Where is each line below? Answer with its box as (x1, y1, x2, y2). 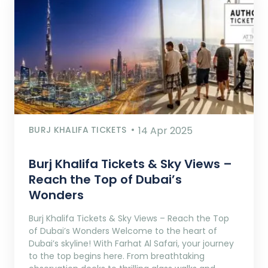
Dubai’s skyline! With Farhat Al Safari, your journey (29, 237, 234, 249)
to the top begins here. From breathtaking (29, 249, 205, 262)
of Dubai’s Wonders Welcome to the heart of (29, 224, 217, 237)
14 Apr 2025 (138, 123, 193, 138)
